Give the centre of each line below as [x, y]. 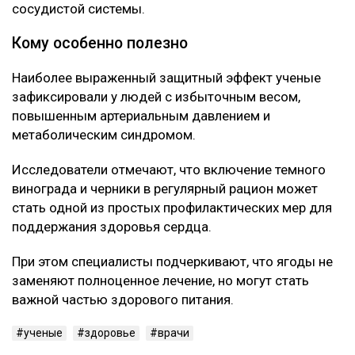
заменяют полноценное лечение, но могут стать [160, 281]
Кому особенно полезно [100, 44]
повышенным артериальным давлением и [141, 116]
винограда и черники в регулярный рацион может [165, 189]
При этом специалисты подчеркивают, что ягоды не [172, 262]
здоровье [110, 333]
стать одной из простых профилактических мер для [172, 208]
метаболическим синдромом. [104, 135]
